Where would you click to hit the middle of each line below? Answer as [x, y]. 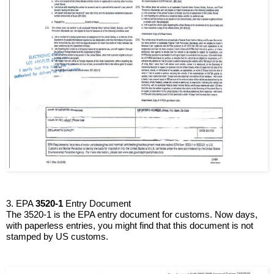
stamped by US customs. [57, 237]
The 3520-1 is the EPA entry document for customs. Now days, [132, 215]
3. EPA [21, 204]
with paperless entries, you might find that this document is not [130, 226]
